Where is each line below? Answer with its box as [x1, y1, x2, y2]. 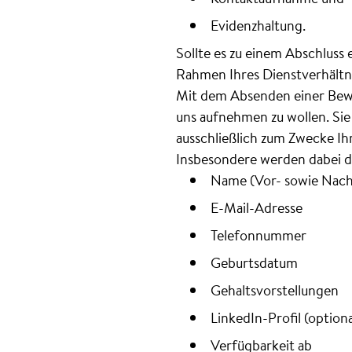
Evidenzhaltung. [211, 15, 306, 35]
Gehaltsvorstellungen [211, 280, 339, 300]
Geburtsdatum [211, 252, 298, 273]
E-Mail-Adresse [211, 197, 302, 218]
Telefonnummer [211, 225, 306, 245]
